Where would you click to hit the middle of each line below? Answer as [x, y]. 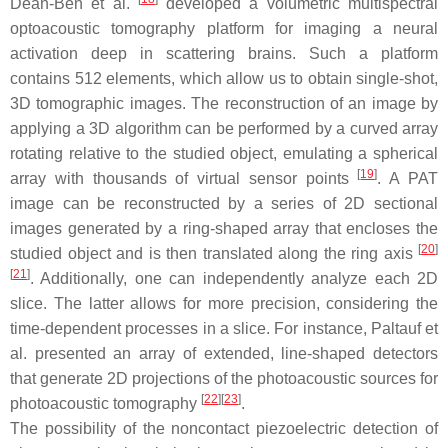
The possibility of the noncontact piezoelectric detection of [224, 429]
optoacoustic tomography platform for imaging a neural [224, 29]
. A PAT [408, 179]
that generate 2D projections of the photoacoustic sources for [224, 379]
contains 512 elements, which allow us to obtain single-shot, [224, 79]
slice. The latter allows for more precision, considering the [224, 304]
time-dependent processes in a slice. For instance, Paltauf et [224, 329]
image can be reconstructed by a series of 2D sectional [224, 204]
